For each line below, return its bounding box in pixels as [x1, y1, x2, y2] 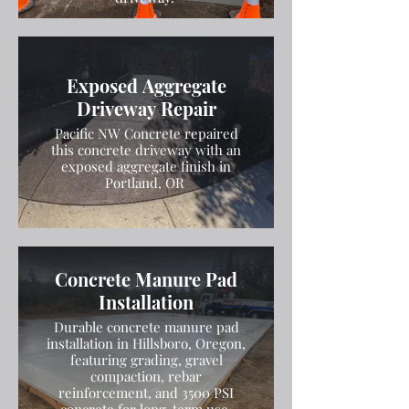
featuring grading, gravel [69, 351, 223, 369]
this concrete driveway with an [51, 141, 241, 159]
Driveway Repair [76, 96, 216, 121]
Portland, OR [104, 173, 188, 192]
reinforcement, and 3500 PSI [58, 383, 234, 402]
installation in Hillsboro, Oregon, [47, 334, 246, 352]
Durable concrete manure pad [53, 318, 239, 336]
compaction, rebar [90, 367, 202, 385]
